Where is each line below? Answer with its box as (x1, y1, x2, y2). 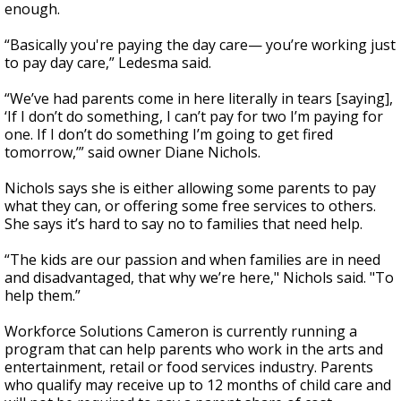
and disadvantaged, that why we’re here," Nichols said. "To (4, 268, 394, 288)
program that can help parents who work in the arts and (4, 339, 383, 360)
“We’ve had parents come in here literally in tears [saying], (4, 89, 393, 109)
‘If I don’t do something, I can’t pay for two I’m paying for (4, 107, 383, 127)
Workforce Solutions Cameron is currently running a (4, 321, 357, 342)
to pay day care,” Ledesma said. (4, 53, 211, 73)
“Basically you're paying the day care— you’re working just (4, 35, 396, 55)
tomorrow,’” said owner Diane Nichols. (4, 142, 260, 163)
